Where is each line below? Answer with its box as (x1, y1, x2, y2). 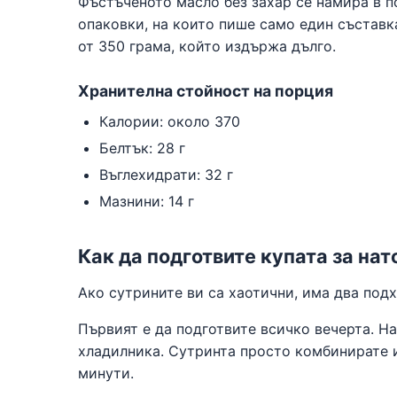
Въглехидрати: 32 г (99, 165, 233, 183)
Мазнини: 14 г (99, 191, 194, 210)
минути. (78, 363, 134, 382)
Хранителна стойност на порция (78, 82, 333, 101)
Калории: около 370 (99, 113, 240, 131)
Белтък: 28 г (99, 139, 185, 158)
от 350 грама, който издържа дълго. (78, 37, 336, 56)
